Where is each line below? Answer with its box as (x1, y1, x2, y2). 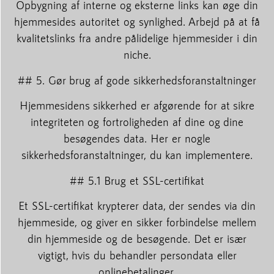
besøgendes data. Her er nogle (64, 131, 210, 146)
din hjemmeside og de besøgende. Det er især (27, 231, 247, 245)
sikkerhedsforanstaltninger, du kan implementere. (21, 148, 253, 162)
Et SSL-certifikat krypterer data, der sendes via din (18, 198, 256, 212)
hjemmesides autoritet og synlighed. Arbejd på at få (14, 15, 260, 29)
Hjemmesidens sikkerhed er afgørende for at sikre (19, 98, 255, 113)
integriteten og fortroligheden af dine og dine (30, 115, 244, 129)
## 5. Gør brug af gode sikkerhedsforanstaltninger (18, 73, 256, 87)
